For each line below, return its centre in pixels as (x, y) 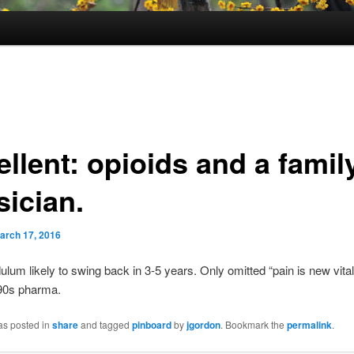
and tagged (105, 325)
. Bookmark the (253, 325)
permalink (309, 325)
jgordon (203, 325)
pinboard (151, 325)
